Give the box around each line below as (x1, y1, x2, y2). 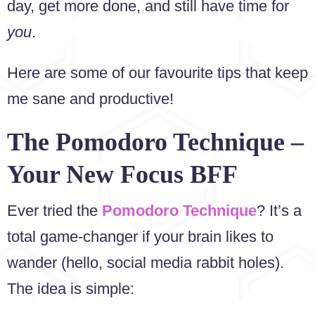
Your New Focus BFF (7, 160, 238, 189)
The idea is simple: (7, 280, 134, 298)
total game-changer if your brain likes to (7, 228, 274, 246)
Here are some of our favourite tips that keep (7, 63, 308, 82)
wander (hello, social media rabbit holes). (7, 254, 284, 272)
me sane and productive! (7, 89, 174, 108)
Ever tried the (7, 202, 102, 220)
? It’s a (257, 202, 302, 220)
